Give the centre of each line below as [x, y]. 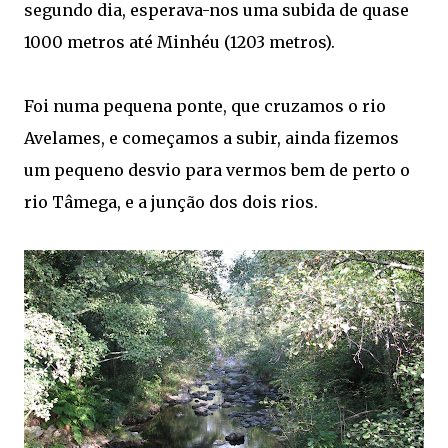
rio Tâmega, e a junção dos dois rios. [171, 202]
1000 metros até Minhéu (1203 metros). [179, 42]
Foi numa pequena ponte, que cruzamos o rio [205, 106]
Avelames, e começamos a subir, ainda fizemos [211, 138]
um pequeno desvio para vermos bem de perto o [217, 170]
